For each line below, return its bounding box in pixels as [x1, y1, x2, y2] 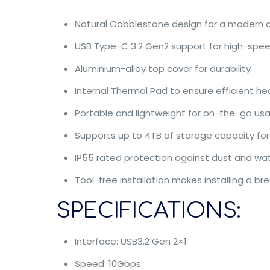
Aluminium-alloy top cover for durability [74, 62, 251, 75]
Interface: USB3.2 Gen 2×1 [74, 235, 187, 248]
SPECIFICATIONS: [56, 199, 241, 222]
